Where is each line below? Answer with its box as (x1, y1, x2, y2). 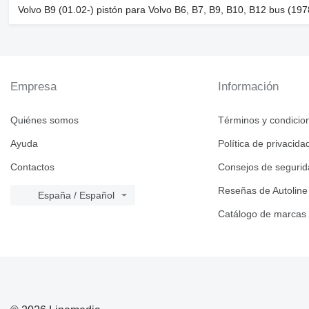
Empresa (10, 80, 57, 94)
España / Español (38, 190, 114, 201)
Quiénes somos (10, 114, 79, 126)
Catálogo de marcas (218, 208, 307, 220)
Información (218, 80, 279, 94)
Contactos (10, 161, 54, 173)
